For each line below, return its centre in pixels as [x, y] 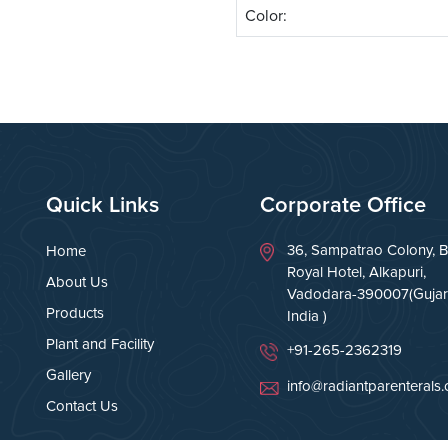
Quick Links [102, 206]
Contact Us [82, 406]
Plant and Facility [100, 344]
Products [75, 313]
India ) [307, 316]
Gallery [68, 375]
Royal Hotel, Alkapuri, [356, 272]
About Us [77, 282]
